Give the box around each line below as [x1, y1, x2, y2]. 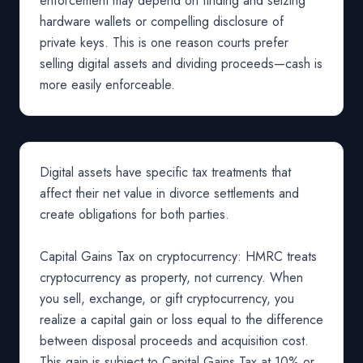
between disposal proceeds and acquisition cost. [40, 331, 309, 350]
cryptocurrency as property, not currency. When [40, 268, 303, 287]
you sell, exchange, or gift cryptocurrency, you [40, 289, 294, 308]
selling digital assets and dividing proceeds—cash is [40, 54, 322, 73]
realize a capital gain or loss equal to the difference [40, 310, 323, 329]
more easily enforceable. [40, 75, 175, 94]
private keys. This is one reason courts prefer [40, 33, 288, 52]
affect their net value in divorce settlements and [40, 184, 299, 203]
